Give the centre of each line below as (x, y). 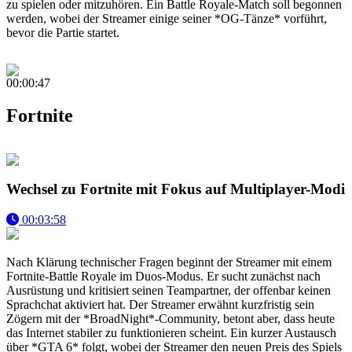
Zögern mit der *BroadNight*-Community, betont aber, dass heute (170, 318)
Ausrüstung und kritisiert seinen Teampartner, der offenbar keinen (169, 290)
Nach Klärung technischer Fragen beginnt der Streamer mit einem (169, 262)
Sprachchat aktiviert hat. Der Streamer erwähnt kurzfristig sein (160, 304)
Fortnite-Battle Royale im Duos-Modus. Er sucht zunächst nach (163, 276)
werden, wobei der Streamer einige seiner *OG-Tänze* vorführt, (167, 18)
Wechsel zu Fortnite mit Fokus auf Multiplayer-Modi (176, 189)
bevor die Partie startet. (63, 32)
